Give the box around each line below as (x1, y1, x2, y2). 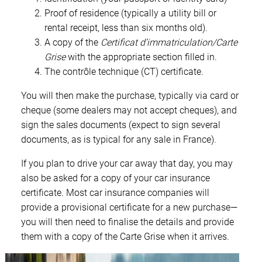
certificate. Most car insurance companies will (21, 187, 209, 198)
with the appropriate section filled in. (65, 51, 217, 63)
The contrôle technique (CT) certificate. (44, 65, 204, 77)
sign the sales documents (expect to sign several (21, 119, 220, 130)
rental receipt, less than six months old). (44, 22, 208, 33)
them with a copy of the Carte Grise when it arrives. (21, 230, 229, 242)
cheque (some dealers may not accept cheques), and (21, 104, 237, 116)
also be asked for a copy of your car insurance (21, 172, 210, 184)
